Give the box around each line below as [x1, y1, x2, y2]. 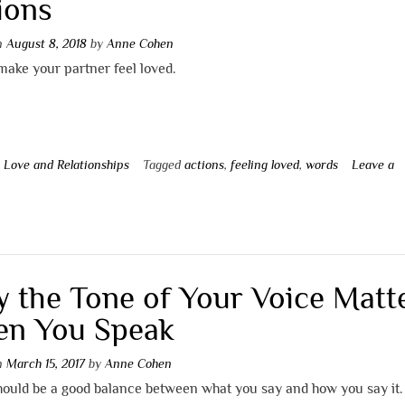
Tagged [143, 156, 185, 172]
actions [184, 156, 225, 172]
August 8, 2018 [6, 35, 88, 51]
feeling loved [231, 156, 300, 172]
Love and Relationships [4, 156, 130, 172]
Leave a [352, 156, 395, 172]
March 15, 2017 [6, 356, 86, 372]
